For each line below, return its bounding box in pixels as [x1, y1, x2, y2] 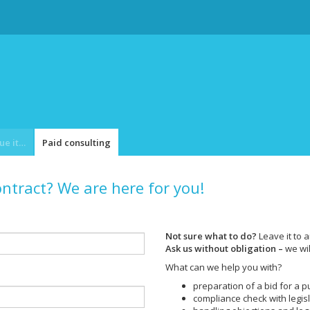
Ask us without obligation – [165, 242, 283, 255]
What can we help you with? [165, 261, 282, 273]
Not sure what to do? [165, 230, 257, 242]
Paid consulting [42, 136, 111, 149]
